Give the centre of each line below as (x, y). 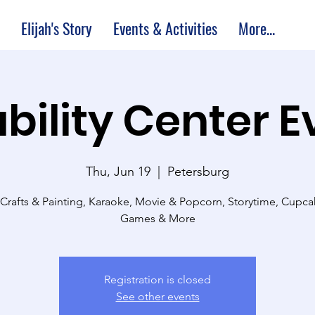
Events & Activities (165, 28)
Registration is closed (157, 279)
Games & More (157, 218)
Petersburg (198, 171)
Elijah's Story (57, 28)
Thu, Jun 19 (118, 171)
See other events (157, 296)
